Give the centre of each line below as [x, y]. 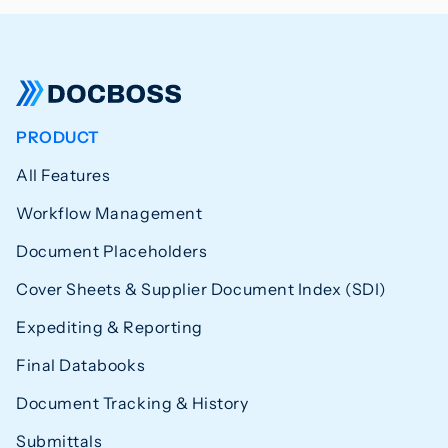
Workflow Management [109, 212]
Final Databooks [81, 364]
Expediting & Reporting [109, 326]
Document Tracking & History [132, 402]
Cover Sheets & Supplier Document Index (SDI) [201, 288]
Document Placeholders [112, 250]
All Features [63, 174]
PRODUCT [58, 136]
